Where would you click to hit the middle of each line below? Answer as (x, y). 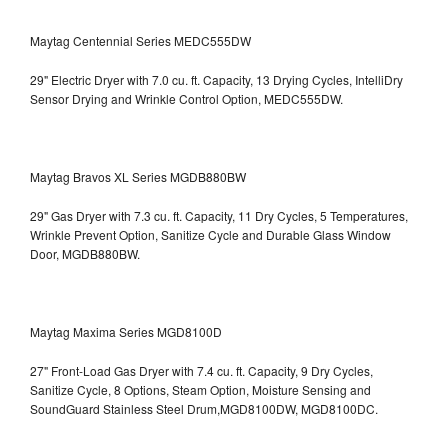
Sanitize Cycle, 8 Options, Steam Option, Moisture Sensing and (200, 389)
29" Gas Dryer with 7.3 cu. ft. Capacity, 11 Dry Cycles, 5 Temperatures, (219, 215)
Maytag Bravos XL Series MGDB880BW (138, 176)
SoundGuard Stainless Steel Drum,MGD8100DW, (165, 408)
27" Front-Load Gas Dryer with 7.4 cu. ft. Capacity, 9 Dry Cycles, (201, 370)
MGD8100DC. (339, 408)
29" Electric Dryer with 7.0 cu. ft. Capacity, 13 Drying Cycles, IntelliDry (216, 79)
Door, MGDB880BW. (85, 253)
